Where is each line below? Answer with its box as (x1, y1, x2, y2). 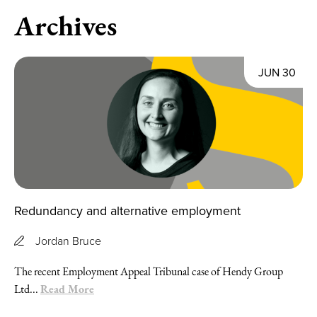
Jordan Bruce (35, 232, 101, 248)
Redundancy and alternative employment (14, 201, 241, 219)
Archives (14, 6, 117, 45)
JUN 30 (258, 64, 296, 80)
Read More (40, 280, 94, 296)
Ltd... (14, 281, 40, 296)
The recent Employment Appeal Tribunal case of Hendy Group (14, 263, 283, 279)
